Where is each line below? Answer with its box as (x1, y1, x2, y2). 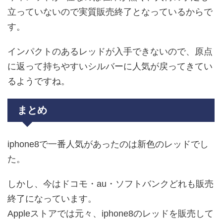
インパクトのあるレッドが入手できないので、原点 (7, 47, 213, 57)
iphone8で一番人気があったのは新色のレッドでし (7, 139, 209, 150)
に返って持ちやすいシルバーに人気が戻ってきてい (7, 61, 213, 72)
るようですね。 (7, 76, 70, 87)
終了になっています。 (7, 194, 97, 204)
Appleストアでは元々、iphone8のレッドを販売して (7, 209, 214, 219)
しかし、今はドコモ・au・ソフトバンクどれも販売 (7, 179, 214, 189)
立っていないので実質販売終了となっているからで (7, 7, 213, 17)
